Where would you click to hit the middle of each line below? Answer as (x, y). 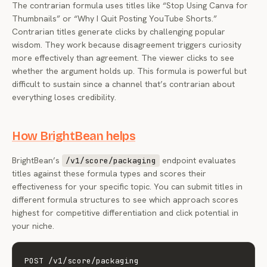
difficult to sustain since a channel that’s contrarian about (123, 84)
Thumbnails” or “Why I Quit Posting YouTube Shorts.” (114, 18)
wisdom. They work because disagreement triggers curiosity (127, 45)
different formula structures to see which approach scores (125, 200)
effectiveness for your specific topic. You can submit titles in (127, 187)
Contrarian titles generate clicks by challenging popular (119, 32)
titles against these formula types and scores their (109, 173)
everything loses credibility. (64, 97)
